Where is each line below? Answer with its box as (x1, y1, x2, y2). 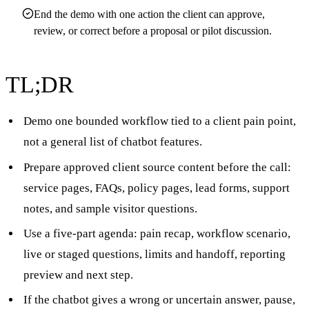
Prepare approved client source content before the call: (23, 160, 291, 174)
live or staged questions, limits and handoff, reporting (23, 247, 286, 261)
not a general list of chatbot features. (23, 135, 202, 149)
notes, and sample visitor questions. (23, 201, 197, 215)
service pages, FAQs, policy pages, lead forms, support (23, 181, 290, 195)
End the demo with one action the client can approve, (33, 8, 265, 20)
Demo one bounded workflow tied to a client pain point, (23, 114, 296, 128)
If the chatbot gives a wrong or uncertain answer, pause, (23, 293, 295, 307)
